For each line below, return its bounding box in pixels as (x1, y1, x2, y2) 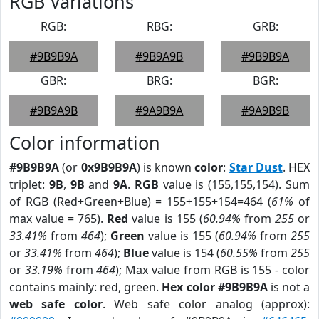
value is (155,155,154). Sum (158, 177, 310, 192)
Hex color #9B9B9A (162, 279, 268, 295)
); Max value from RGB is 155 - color (115, 262, 310, 278)
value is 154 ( (149, 245, 220, 261)
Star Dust (229, 159, 283, 175)
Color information (9, 130, 160, 155)
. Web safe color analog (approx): (102, 296, 310, 312)
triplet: (9, 177, 49, 192)
